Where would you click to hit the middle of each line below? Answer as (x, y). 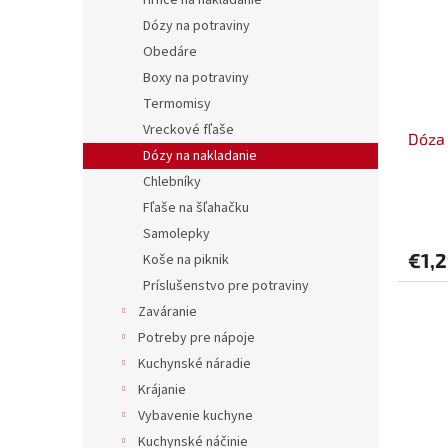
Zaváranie (167, 312)
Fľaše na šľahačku (196, 208)
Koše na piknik (186, 260)
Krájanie (162, 390)
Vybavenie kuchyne (195, 416)
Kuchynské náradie (194, 364)
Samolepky (176, 234)
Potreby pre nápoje (196, 338)
